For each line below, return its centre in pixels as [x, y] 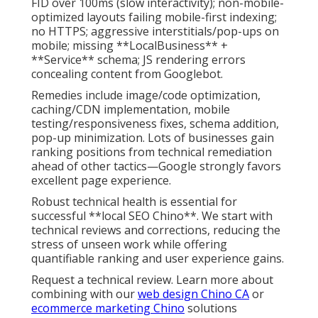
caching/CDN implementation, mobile [131, 110]
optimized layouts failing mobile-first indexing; [154, 17]
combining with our [84, 294]
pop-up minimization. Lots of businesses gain [153, 138]
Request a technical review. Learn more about [152, 280]
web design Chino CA [193, 294]
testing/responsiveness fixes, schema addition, [155, 124]
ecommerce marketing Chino [108, 308]
